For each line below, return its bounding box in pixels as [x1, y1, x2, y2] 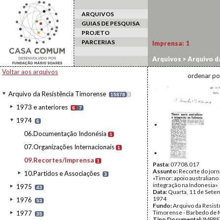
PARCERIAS [82, 38, 115, 46]
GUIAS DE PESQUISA [82, 20, 140, 27]
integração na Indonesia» [153, 181, 218, 189]
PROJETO [82, 29, 110, 36]
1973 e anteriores [16, 103, 68, 111]
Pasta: [153, 161, 170, 168]
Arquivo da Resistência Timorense [8, 90, 106, 98]
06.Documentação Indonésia [24, 130, 107, 137]
